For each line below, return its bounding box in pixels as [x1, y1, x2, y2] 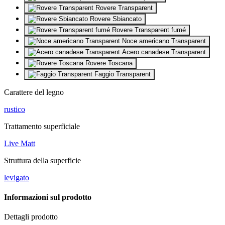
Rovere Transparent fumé [110, 26, 186, 34]
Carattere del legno [4, 87, 64, 96]
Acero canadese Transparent [120, 48, 206, 56]
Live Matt [4, 139, 35, 148]
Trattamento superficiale [4, 122, 80, 131]
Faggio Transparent [92, 70, 151, 78]
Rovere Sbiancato [88, 15, 142, 23]
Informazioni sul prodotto [4, 193, 91, 202]
